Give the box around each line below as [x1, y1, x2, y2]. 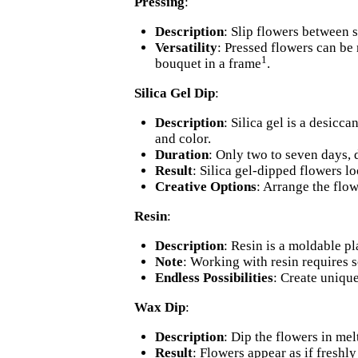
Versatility [154, 40, 217, 56]
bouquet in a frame [154, 56, 261, 72]
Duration [154, 147, 209, 163]
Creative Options [154, 179, 257, 195]
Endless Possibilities [154, 270, 273, 286]
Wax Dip [134, 300, 185, 316]
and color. [154, 131, 211, 147]
